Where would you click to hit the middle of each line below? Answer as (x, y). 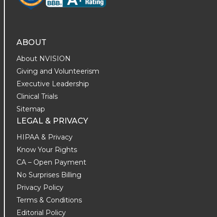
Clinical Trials (37, 96)
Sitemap (31, 109)
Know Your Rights (47, 150)
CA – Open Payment (51, 162)
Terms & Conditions (49, 200)
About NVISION (44, 59)
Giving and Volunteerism (58, 71)
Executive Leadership (53, 84)
